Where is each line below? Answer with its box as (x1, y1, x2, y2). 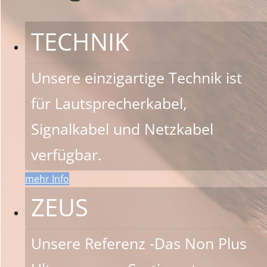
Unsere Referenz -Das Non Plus (30, 232, 247, 253)
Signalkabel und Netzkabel (30, 118, 213, 139)
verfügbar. (30, 144, 102, 164)
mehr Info (24, 172, 69, 185)
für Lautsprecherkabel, (30, 92, 187, 113)
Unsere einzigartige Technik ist (30, 67, 242, 88)
